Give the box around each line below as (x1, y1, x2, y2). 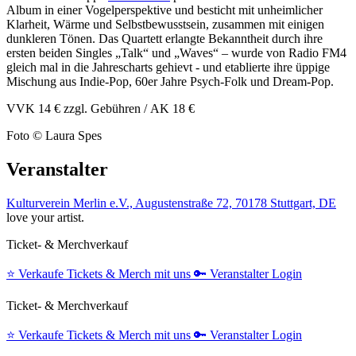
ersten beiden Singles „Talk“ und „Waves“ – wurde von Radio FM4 (6, 45, 346, 60)
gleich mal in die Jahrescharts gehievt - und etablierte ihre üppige (6, 60, 330, 74)
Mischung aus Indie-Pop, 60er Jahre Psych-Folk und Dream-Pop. (6, 74, 334, 88)
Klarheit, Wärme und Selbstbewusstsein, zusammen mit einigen (6, 17, 324, 31)
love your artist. (6, 210, 84, 224)
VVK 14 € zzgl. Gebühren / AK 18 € (6, 101, 195, 115)
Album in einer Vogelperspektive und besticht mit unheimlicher (6, 2, 323, 17)
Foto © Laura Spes (6, 128, 102, 142)
